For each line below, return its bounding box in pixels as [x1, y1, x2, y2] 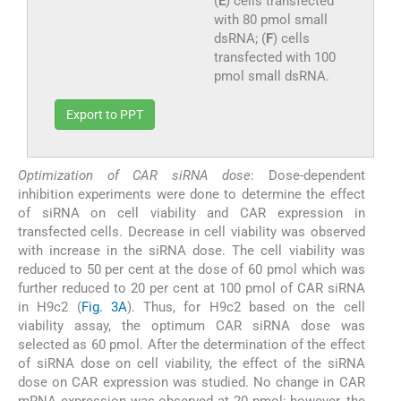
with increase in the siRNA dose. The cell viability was [18, 242, 365, 259]
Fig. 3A [81, 298, 127, 315]
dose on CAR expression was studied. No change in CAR [18, 373, 365, 390]
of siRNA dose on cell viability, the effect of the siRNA [18, 354, 365, 371]
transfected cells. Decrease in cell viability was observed [18, 223, 365, 240]
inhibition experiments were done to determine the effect [18, 185, 365, 202]
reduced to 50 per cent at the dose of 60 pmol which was [18, 260, 365, 277]
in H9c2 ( [18, 298, 81, 315]
